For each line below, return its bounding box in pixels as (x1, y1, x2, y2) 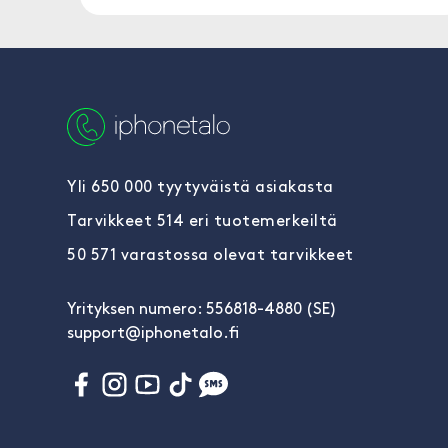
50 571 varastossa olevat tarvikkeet (67, 248, 354, 264)
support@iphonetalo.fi (67, 326, 239, 342)
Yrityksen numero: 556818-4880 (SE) (67, 302, 337, 318)
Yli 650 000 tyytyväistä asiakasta (67, 180, 334, 196)
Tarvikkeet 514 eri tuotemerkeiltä (67, 214, 338, 230)
